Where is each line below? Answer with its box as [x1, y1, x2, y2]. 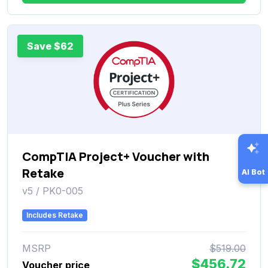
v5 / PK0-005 [22, 184, 83, 197]
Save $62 [27, 39, 74, 52]
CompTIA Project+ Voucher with [22, 148, 209, 165]
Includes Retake [26, 210, 84, 220]
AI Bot [241, 167, 265, 177]
